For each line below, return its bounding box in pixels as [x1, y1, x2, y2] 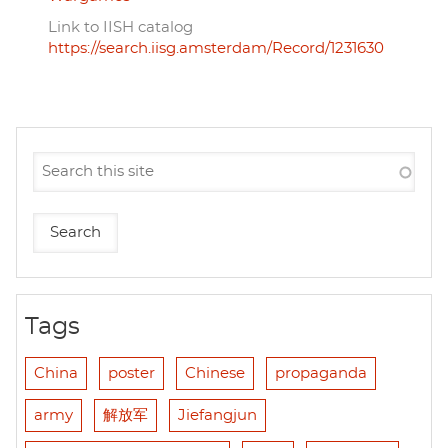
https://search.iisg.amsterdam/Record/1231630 [48, 40, 384, 56]
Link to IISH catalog [48, 19, 193, 35]
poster [108, 365, 155, 381]
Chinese [185, 365, 245, 381]
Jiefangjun [178, 407, 257, 423]
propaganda [275, 365, 367, 381]
